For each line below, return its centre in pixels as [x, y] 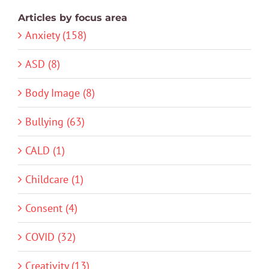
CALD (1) [45, 150]
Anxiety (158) [56, 35]
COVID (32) [50, 237]
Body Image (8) [60, 92]
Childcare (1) [54, 179]
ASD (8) [43, 64]
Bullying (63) [55, 121]
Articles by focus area [73, 17]
